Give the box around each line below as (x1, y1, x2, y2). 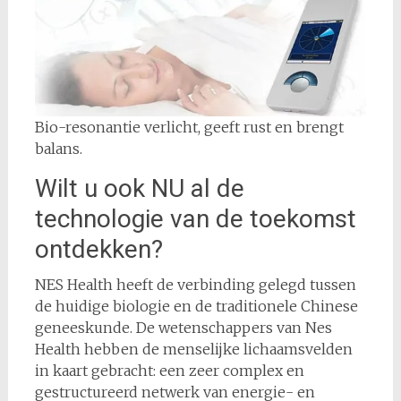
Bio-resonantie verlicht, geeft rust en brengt (34, 118, 344, 137)
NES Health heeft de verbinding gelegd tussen (34, 276, 356, 294)
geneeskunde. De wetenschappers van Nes (34, 319, 332, 337)
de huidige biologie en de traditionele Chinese (34, 297, 358, 316)
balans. (34, 140, 82, 158)
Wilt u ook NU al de (34, 174, 244, 204)
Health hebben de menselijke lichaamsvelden (34, 340, 353, 359)
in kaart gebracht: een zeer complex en (34, 362, 304, 380)
